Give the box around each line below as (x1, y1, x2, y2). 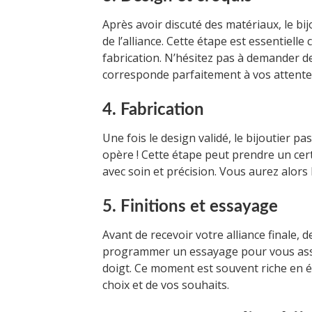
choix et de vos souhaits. (102, 276, 229, 292)
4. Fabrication (102, 101, 204, 118)
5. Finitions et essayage (102, 198, 278, 215)
